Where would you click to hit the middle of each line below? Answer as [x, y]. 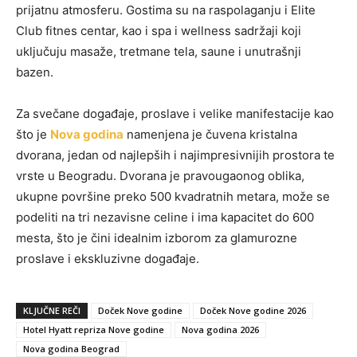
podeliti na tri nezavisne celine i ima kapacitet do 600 [165, 218]
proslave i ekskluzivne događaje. [108, 259]
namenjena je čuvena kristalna [210, 135]
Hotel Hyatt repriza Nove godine [94, 330]
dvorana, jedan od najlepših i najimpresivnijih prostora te [175, 155]
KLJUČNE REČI [52, 311]
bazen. [35, 73]
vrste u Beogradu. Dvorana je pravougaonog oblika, [160, 176]
